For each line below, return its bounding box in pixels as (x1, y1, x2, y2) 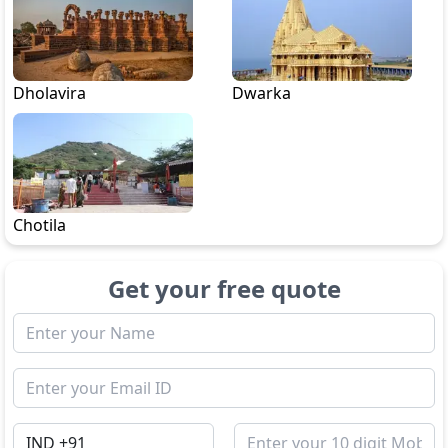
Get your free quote (107, 272, 341, 305)
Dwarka (232, 82, 291, 104)
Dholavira (13, 82, 86, 104)
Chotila (13, 214, 66, 236)
